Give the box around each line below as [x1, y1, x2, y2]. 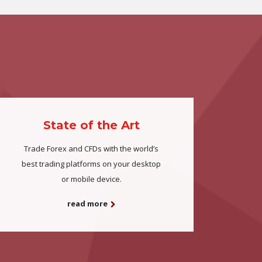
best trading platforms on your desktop [22, 158, 161, 169]
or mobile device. [61, 174, 122, 184]
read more [67, 198, 108, 209]
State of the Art [43, 118, 140, 132]
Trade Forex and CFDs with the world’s [24, 143, 158, 154]
